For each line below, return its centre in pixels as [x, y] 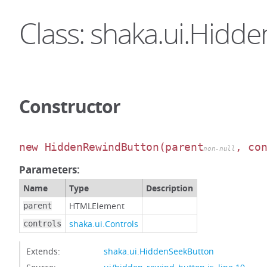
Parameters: [50, 170]
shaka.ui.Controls [104, 224]
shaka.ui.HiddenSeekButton [159, 251]
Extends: [43, 251]
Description [170, 188]
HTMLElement [97, 206]
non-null [219, 149]
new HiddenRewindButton [89, 147]
